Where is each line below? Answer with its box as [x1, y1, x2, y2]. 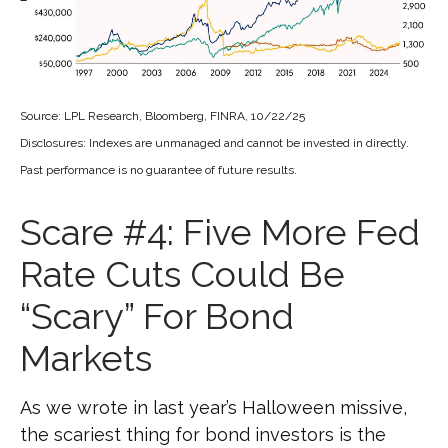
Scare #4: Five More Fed [20, 210, 420, 253]
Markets [20, 336, 152, 379]
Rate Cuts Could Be [20, 252, 345, 295]
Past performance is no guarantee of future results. [20, 162, 297, 177]
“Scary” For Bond [20, 294, 294, 337]
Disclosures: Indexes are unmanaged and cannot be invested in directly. [20, 135, 409, 150]
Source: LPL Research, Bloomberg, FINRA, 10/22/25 [20, 108, 305, 123]
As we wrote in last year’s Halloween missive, [20, 396, 407, 418]
